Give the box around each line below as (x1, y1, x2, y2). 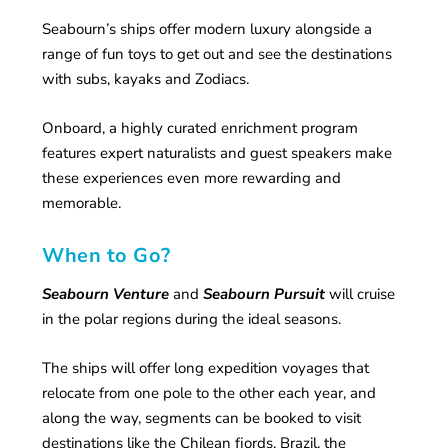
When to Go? (42, 242, 171, 270)
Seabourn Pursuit (203, 284, 326, 305)
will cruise (325, 284, 396, 305)
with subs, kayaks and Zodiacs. (42, 69, 250, 90)
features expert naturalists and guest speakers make (42, 143, 393, 164)
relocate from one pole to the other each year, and (42, 383, 377, 404)
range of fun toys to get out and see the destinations (42, 44, 393, 65)
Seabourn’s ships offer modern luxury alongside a (42, 19, 373, 40)
